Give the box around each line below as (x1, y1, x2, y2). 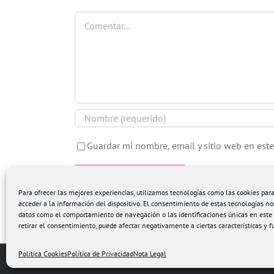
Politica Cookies (18, 249, 67, 258)
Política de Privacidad (67, 249, 133, 258)
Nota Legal (133, 249, 166, 258)
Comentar (74, 10, 114, 23)
